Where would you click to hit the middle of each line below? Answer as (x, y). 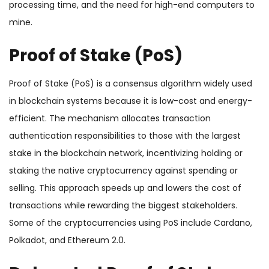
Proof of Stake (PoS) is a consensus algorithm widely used (131, 84)
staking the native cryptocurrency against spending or (123, 171)
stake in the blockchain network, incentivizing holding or (126, 153)
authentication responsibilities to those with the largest (125, 136)
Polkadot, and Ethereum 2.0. (67, 240)
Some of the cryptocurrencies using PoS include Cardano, (131, 223)
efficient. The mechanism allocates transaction (110, 119)
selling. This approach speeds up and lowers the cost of (125, 188)
